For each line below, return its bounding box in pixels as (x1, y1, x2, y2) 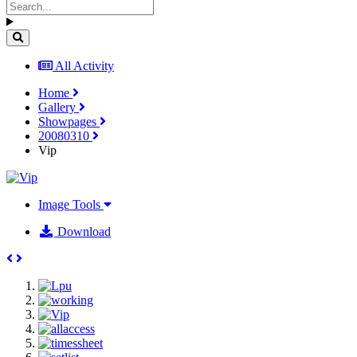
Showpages (38, 114, 100, 128)
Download (54, 224, 111, 238)
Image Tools (38, 197, 104, 211)
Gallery (38, 100, 79, 114)
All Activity (55, 58, 114, 73)
